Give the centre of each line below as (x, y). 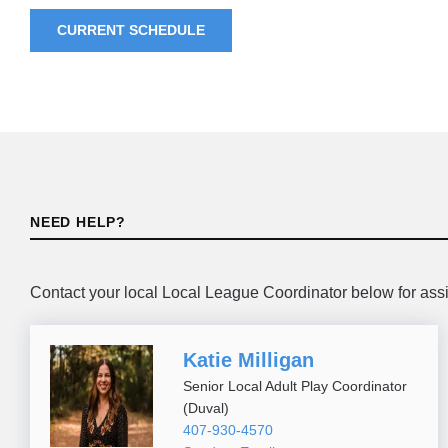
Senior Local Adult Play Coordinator (294, 385)
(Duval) (205, 407)
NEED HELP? (78, 221)
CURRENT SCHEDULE (131, 30)
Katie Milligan (248, 359)
